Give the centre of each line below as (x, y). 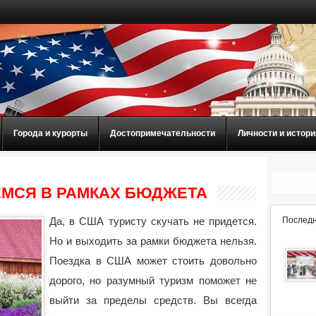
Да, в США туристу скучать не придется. (153, 221)
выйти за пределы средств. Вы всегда (153, 300)
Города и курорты (50, 133)
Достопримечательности (163, 133)
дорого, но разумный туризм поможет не (153, 280)
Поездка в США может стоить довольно (153, 261)
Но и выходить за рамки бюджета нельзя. (153, 241)
